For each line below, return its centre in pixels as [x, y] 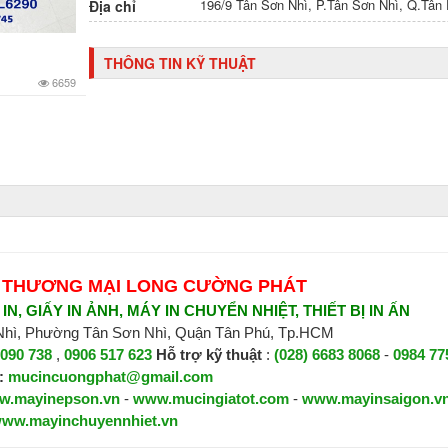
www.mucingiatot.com [211, 399]
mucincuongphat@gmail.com [110, 377]
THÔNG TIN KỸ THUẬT [179, 62]
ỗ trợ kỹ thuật [217, 355]
